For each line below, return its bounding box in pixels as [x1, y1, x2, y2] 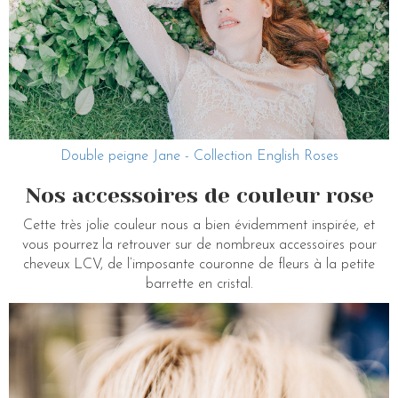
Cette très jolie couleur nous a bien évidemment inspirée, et [23, 219, 375, 234]
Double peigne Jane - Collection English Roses [60, 149, 338, 164]
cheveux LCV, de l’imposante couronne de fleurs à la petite [23, 258, 375, 273]
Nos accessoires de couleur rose [24, 183, 374, 209]
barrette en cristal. [145, 277, 253, 292]
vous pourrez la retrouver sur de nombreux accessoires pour [21, 238, 377, 253]
